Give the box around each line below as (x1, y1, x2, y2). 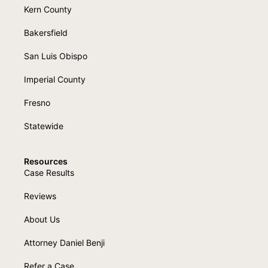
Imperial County (24, 74, 86, 84)
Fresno (24, 97, 50, 108)
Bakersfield (24, 27, 68, 38)
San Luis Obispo (24, 50, 87, 61)
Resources (24, 156, 68, 166)
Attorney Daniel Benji (24, 237, 105, 248)
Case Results (24, 167, 74, 178)
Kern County (24, 4, 72, 14)
